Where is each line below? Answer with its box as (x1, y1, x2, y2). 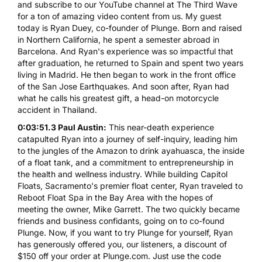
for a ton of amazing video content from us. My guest (18, 11, 222, 21)
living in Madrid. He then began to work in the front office (18, 69, 236, 80)
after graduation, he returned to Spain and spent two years (18, 57, 243, 68)
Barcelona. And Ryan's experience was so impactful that (18, 46, 233, 56)
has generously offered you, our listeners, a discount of (18, 239, 227, 249)
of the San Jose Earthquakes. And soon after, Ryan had (18, 81, 229, 91)
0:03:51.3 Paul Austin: (18, 122, 106, 132)
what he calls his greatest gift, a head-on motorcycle (18, 92, 219, 103)
